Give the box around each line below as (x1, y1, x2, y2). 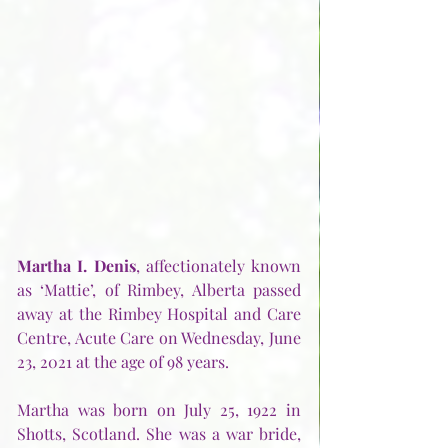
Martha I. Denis (17, 255, 136, 277)
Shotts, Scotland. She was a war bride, (17, 423, 301, 445)
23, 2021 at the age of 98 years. (17, 351, 233, 373)
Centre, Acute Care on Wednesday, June (17, 327, 301, 349)
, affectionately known (135, 255, 301, 277)
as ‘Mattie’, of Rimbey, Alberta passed (17, 279, 301, 301)
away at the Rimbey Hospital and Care (17, 303, 301, 325)
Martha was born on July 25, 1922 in (17, 399, 301, 421)
